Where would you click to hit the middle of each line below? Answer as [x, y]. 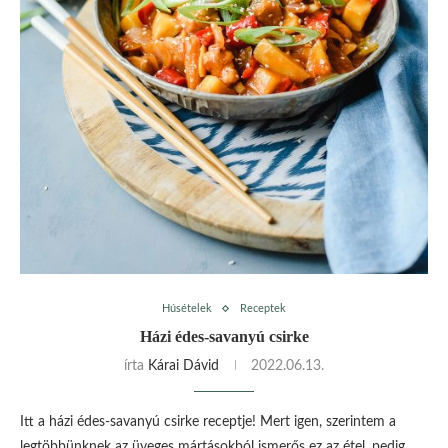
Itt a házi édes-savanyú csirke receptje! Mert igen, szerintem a [208, 422]
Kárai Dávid [183, 366]
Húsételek [187, 309]
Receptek [263, 309]
